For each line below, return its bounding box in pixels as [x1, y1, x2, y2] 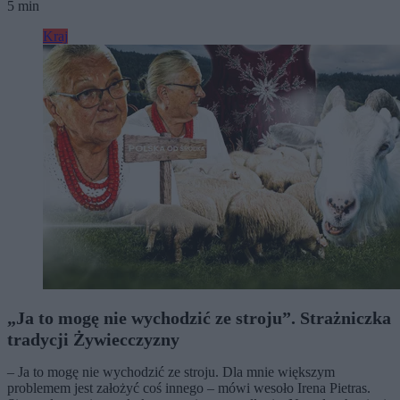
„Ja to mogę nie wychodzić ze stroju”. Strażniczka [7, 307, 391, 328]
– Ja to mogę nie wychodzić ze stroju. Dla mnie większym [7, 363, 335, 379]
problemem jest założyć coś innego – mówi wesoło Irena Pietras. [7, 379, 371, 396]
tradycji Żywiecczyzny [7, 329, 179, 349]
